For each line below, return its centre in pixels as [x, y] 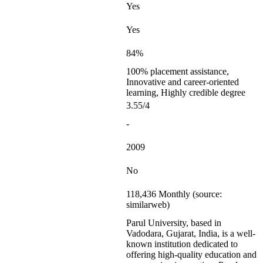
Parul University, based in [174, 223]
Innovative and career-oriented [183, 82]
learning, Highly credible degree [186, 92]
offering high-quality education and [191, 254]
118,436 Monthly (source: [174, 194]
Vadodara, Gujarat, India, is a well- [191, 233]
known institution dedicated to [182, 244]
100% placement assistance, [178, 71]
